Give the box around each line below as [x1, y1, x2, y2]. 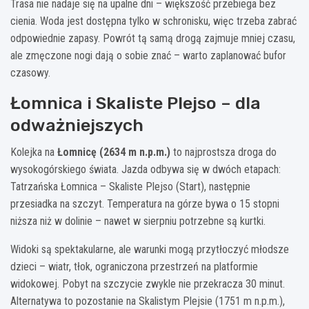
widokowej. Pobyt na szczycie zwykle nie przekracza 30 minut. [10, 277, 285, 290]
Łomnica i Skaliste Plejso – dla [10, 92, 261, 113]
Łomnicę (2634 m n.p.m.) [57, 145, 170, 159]
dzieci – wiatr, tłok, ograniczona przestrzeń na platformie [10, 259, 258, 273]
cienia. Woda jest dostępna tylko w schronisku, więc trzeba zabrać [10, 14, 297, 28]
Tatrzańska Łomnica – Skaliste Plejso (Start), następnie [10, 179, 250, 193]
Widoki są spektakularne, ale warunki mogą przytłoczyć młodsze [10, 242, 289, 256]
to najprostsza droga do [170, 145, 277, 159]
